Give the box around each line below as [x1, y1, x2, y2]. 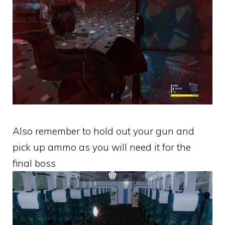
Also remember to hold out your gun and [13, 125, 194, 138]
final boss [13, 157, 56, 170]
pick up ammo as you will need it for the [13, 141, 191, 154]
